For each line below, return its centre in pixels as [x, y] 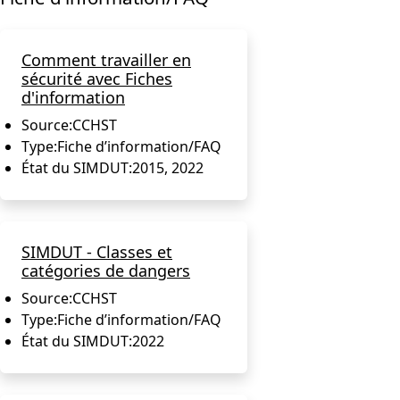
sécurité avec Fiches [97, 78]
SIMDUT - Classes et [97, 251]
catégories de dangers [106, 270]
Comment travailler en [106, 59]
